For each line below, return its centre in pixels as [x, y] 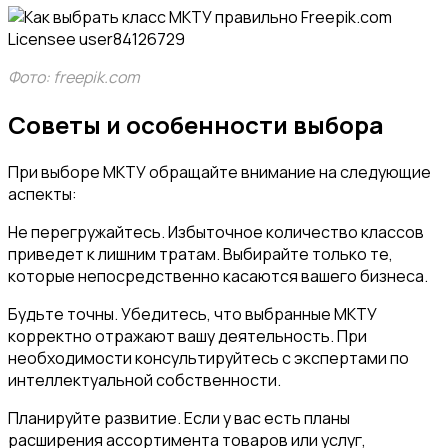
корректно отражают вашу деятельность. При [187, 335]
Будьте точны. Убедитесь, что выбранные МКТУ [192, 313]
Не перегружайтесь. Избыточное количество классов [216, 231]
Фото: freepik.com [74, 77]
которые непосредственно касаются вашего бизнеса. [218, 275]
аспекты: [42, 193]
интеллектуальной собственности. [144, 379]
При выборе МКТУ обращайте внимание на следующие [219, 171]
